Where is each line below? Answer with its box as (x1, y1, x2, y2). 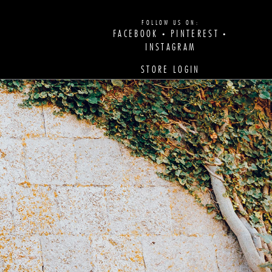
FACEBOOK (112, 29, 158, 39)
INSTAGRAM (145, 42, 196, 52)
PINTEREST (170, 29, 220, 39)
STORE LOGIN (140, 65, 200, 75)
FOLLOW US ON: (141, 19, 200, 26)
